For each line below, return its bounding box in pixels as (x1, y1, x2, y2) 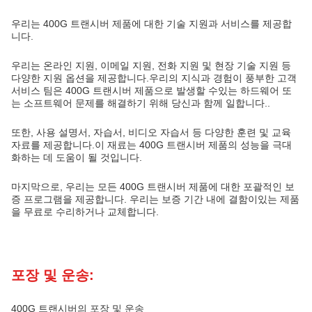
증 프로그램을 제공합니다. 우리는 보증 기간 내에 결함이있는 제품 (11, 194, 299, 205)
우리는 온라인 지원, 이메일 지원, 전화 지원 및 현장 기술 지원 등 (11, 60, 291, 71)
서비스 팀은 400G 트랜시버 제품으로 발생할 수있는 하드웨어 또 (11, 85, 292, 96)
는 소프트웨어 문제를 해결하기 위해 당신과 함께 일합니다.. (11, 97, 270, 109)
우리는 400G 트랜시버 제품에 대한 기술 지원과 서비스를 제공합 (11, 18, 292, 29)
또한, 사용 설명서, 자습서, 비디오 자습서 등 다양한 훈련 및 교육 (11, 127, 291, 138)
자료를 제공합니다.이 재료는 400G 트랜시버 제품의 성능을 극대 (11, 139, 292, 150)
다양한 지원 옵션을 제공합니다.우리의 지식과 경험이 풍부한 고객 (11, 72, 297, 84)
